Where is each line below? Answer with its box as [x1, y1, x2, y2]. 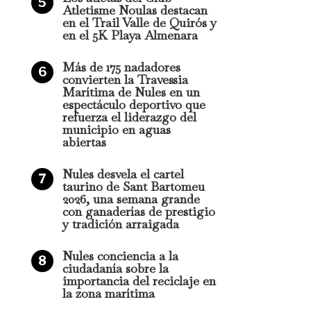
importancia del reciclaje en [62, 273, 216, 289]
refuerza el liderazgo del [62, 109, 196, 125]
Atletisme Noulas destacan [62, 2, 208, 18]
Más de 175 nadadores [62, 59, 180, 75]
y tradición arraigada [62, 216, 179, 232]
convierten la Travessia [62, 72, 188, 87]
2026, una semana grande [62, 191, 200, 207]
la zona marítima [62, 285, 155, 301]
